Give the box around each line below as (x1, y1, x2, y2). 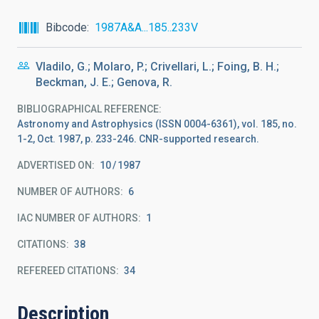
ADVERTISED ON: (17, 159, 95, 171)
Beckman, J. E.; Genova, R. (36, 75, 172, 89)
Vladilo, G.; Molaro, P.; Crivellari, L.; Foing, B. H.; (36, 60, 279, 73)
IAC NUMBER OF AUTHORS (17, 212, 138, 224)
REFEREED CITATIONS (17, 265, 116, 276)
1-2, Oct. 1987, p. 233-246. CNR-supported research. (17, 133, 259, 145)
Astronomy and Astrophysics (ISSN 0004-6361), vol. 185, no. (17, 118, 297, 130)
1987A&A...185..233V (95, 21, 198, 34)
